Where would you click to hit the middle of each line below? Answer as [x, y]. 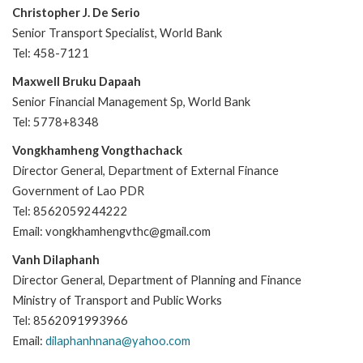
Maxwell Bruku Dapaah [77, 81]
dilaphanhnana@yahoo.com [118, 340]
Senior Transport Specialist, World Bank [117, 32]
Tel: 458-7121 [51, 53]
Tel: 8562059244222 [70, 211]
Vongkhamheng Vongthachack [97, 150]
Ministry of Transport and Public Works [117, 300]
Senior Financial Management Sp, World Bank [131, 101]
